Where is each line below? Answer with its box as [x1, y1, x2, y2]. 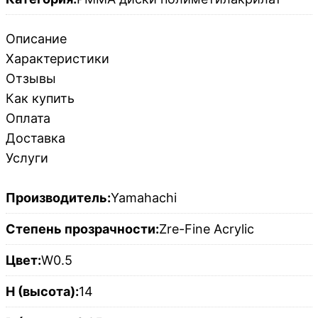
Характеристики [6, 51, 109, 67]
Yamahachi [111, 190, 177, 206]
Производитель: [6, 190, 111, 206]
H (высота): [6, 284, 79, 300]
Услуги [6, 150, 48, 166]
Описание [6, 31, 67, 47]
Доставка [6, 131, 65, 146]
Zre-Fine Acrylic [159, 221, 254, 237]
